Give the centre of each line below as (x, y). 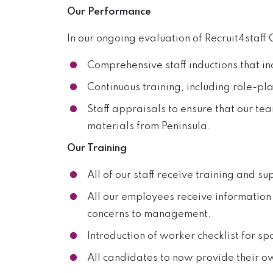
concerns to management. (149, 214)
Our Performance (109, 12)
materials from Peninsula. (149, 126)
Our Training (97, 148)
